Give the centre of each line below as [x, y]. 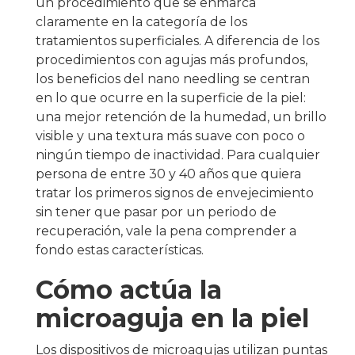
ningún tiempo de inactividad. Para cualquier [178, 155]
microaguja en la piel [172, 318]
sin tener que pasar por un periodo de [156, 212]
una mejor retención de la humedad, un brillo [181, 117]
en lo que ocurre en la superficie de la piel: [171, 98]
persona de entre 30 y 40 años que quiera [168, 174]
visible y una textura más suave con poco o [170, 136]
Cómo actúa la [129, 290]
